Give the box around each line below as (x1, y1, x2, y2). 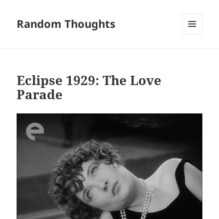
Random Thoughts (17, 16, 116, 31)
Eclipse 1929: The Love (17, 71, 162, 89)
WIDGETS (182, 50, 210, 59)
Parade (17, 85, 63, 103)
